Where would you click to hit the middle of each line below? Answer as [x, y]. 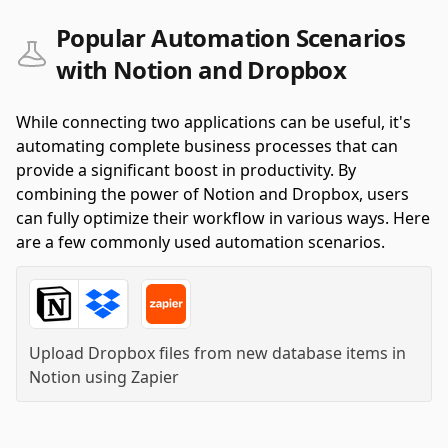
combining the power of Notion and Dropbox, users [212, 194]
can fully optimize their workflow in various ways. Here [223, 218]
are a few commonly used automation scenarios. [200, 242]
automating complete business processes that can [207, 146]
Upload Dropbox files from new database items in [217, 353]
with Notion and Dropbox [201, 69]
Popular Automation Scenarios [231, 37]
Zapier [155, 377]
